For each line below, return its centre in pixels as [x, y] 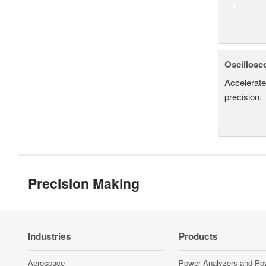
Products [198, 237]
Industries [50, 237]
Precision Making [84, 183]
